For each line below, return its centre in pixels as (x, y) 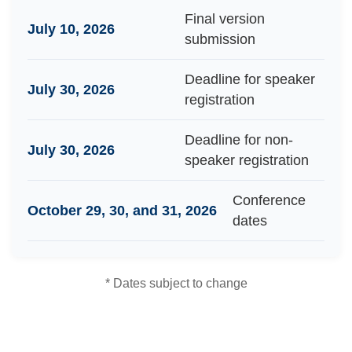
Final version (225, 19)
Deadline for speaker (250, 79)
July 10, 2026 (71, 29)
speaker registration (247, 160)
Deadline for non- (239, 140)
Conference (269, 200)
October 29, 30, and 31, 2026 (122, 211)
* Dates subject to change (176, 283)
